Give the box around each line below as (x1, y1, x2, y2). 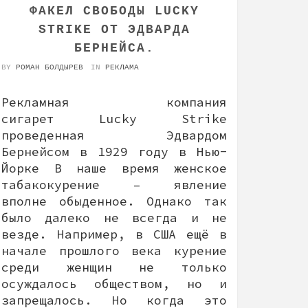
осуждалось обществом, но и (1, 275, 227, 291)
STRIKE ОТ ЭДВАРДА (38, 22, 190, 36)
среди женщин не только (1, 258, 227, 275)
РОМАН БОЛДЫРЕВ (16, 63, 83, 71)
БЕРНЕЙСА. (74, 41, 155, 55)
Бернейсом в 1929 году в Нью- (1, 143, 227, 159)
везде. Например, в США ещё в (1, 225, 227, 242)
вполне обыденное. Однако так (1, 192, 227, 209)
